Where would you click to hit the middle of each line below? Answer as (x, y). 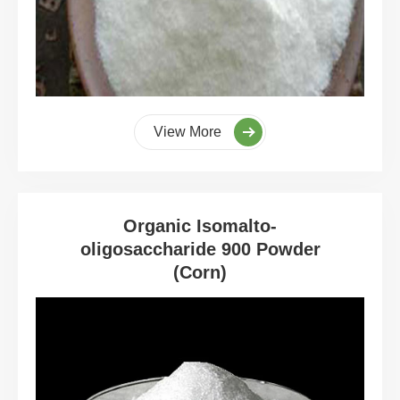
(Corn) (200, 272)
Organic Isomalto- (200, 225)
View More (189, 131)
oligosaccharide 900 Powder (200, 249)
